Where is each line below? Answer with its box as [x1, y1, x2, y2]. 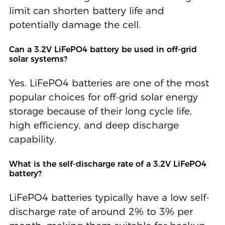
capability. [9, 133, 56, 145]
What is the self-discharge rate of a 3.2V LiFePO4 [9, 159, 206, 169]
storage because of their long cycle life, [9, 105, 192, 117]
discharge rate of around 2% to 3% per [9, 205, 193, 217]
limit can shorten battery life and [9, 5, 164, 17]
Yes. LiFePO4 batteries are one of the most [9, 77, 209, 89]
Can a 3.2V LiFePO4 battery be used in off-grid [9, 44, 197, 54]
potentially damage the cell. [9, 19, 141, 31]
